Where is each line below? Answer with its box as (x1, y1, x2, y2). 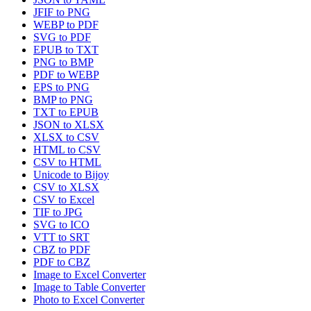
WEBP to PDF (33, 19, 99, 31)
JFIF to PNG (33, 6, 90, 19)
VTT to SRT (33, 231, 90, 244)
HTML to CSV (33, 144, 101, 156)
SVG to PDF (33, 31, 91, 44)
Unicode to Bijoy (33, 169, 109, 181)
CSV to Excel (33, 194, 94, 206)
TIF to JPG (33, 206, 83, 219)
